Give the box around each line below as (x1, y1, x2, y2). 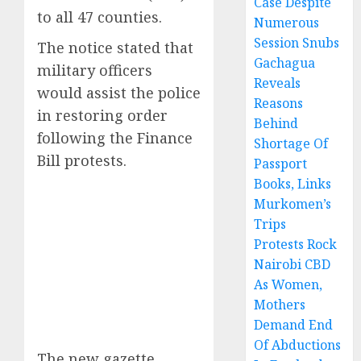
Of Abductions (254, 336, 342, 355)
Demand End (254, 316, 334, 334)
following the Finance (37, 128, 193, 148)
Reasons (254, 94, 304, 113)
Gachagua (254, 54, 316, 73)
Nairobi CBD (254, 255, 331, 274)
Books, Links (254, 175, 332, 193)
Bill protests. (37, 151, 127, 171)
